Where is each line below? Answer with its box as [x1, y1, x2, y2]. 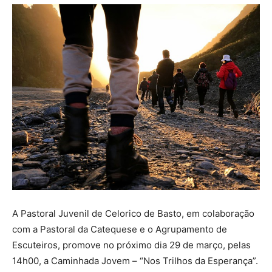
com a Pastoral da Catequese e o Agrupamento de [12, 223, 227, 235]
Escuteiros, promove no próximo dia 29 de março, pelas [12, 239, 251, 251]
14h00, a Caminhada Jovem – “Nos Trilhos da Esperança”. [12, 255, 258, 267]
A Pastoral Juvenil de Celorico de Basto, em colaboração [12, 208, 254, 219]
